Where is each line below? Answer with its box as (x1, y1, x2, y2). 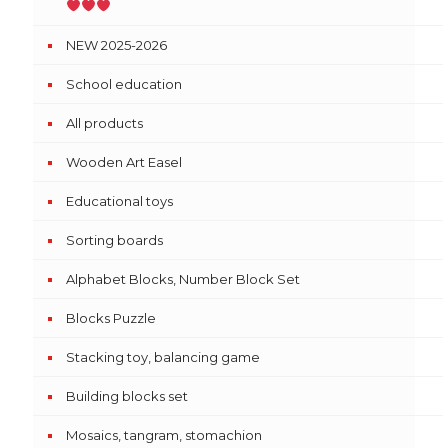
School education (66, 76, 182, 92)
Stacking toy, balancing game (66, 349, 260, 365)
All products (66, 115, 143, 131)
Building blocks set (66, 388, 188, 404)
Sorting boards (66, 232, 163, 248)
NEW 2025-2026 (66, 37, 167, 53)
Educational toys (66, 193, 173, 209)
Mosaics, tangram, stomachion (66, 427, 262, 443)
